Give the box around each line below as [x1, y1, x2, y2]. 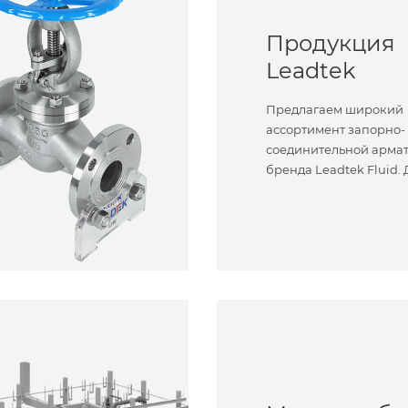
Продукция [266, 29, 395, 56]
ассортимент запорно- [266, 121, 405, 137]
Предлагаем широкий [266, 101, 403, 117]
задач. [266, 181, 304, 197]
